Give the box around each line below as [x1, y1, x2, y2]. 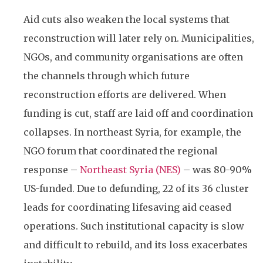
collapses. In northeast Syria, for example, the [23, 126, 241, 138]
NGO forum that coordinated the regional [23, 144, 218, 157]
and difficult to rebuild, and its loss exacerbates [23, 238, 248, 251]
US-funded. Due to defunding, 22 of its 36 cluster [23, 182, 249, 194]
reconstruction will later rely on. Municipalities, [23, 32, 254, 44]
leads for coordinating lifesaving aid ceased [23, 201, 231, 213]
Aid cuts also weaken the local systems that [23, 13, 230, 25]
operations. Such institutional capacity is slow [23, 220, 244, 232]
